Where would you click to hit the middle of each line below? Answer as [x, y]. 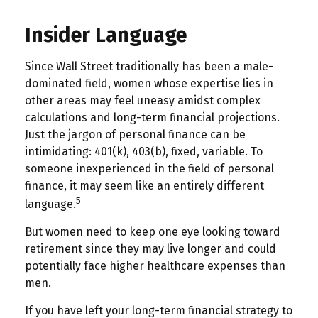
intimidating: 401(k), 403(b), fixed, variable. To [144, 151]
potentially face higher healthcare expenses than [155, 265]
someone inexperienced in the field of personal [149, 168]
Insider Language [106, 35]
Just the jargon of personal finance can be [135, 134]
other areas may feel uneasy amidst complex [143, 100]
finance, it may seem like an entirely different [144, 185]
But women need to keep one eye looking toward [153, 231]
